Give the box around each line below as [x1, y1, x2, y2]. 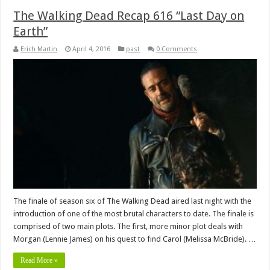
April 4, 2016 [72, 45, 111, 54]
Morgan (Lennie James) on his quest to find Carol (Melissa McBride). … [13, 234, 257, 243]
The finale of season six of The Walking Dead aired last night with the [13, 196, 252, 206]
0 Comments [156, 45, 198, 54]
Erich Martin [20, 45, 58, 54]
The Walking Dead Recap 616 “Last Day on [13, 8, 245, 24]
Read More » [20, 256, 58, 265]
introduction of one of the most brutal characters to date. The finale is [13, 209, 254, 218]
